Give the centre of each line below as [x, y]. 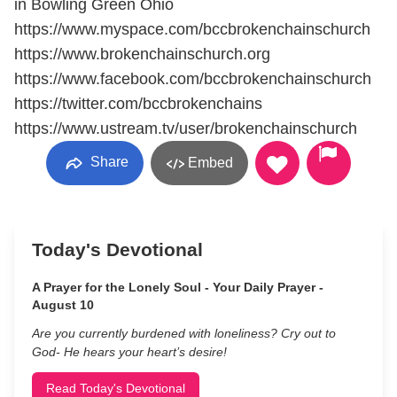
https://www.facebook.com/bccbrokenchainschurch [193, 79]
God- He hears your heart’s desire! [129, 352]
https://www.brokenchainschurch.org [142, 54]
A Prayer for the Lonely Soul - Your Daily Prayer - [178, 287]
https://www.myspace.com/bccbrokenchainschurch [192, 29]
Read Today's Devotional [116, 388]
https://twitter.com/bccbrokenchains [138, 104]
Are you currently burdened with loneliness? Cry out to [184, 333]
